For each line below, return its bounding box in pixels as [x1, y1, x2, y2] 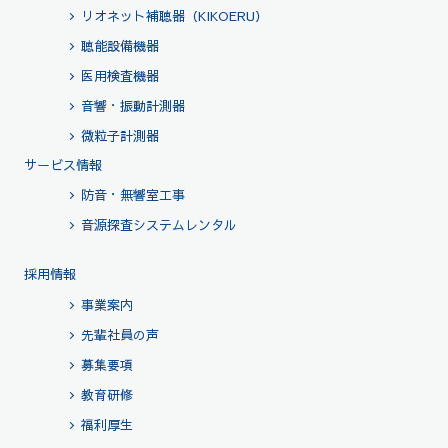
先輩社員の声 [80, 325, 159, 344]
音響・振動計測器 [80, 97, 185, 116]
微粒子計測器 [80, 127, 159, 146]
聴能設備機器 [80, 36, 159, 55]
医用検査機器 [80, 67, 159, 86]
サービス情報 [24, 156, 103, 175]
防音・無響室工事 [80, 186, 185, 205]
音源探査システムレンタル [80, 216, 237, 235]
